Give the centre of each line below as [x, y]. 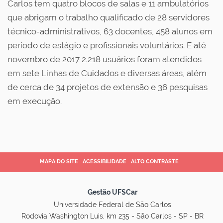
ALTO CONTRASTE [155, 162]
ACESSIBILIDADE [105, 162]
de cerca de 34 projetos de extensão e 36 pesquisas [108, 87]
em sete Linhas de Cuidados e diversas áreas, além [107, 73]
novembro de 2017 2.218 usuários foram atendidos [105, 59]
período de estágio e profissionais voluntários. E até [107, 45]
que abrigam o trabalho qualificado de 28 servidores [109, 17]
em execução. [37, 101]
